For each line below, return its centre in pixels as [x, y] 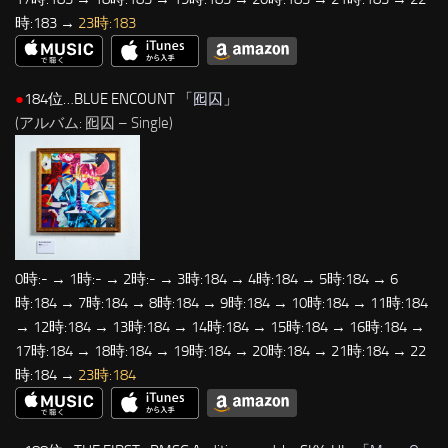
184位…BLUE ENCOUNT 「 [108, 98]
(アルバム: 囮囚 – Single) [94, 122]
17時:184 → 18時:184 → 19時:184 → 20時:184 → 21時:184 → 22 [220, 350]
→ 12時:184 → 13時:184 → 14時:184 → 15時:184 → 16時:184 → [220, 326]
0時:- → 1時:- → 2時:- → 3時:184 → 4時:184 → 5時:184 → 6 [206, 278]
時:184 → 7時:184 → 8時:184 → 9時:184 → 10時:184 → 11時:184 [221, 302]
